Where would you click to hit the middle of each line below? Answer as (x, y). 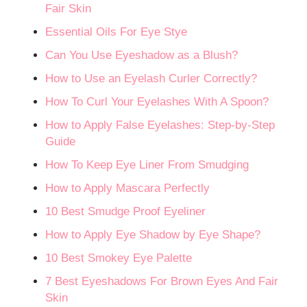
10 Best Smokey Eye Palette (119, 258)
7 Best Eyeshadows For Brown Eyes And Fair (162, 282)
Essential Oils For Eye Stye (116, 32)
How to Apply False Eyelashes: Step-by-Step (160, 125)
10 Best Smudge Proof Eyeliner (126, 212)
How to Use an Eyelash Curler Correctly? (151, 79)
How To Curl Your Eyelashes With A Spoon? (157, 102)
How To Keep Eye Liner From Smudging (147, 165)
